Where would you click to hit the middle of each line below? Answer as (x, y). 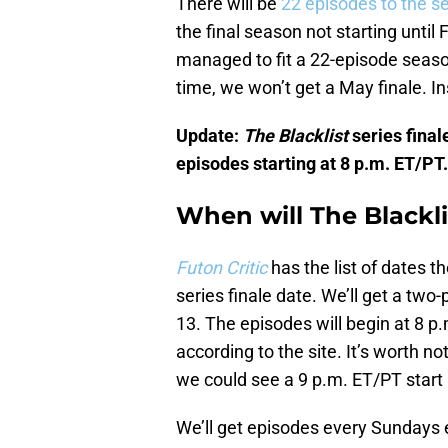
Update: (209, 136)
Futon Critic (221, 268)
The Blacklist (295, 136)
